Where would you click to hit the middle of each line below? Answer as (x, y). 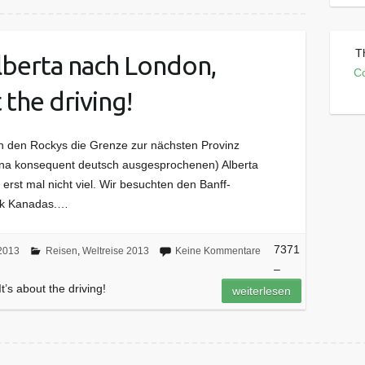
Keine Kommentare (218, 251)
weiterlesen (262, 291)
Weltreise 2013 (115, 251)
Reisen (61, 251)
